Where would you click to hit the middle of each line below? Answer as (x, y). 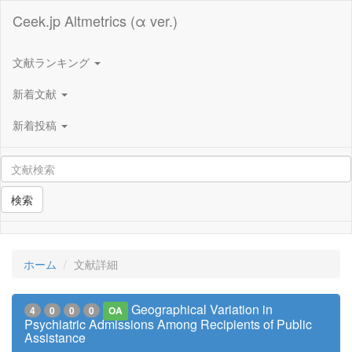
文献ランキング (53, 62)
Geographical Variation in (202, 309)
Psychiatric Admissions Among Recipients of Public (168, 324)
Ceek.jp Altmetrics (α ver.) (95, 20)
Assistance (55, 337)
